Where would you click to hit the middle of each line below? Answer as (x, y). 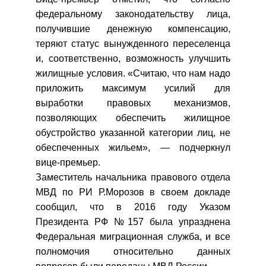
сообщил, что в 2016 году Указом (133, 207)
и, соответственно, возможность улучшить (133, 58)
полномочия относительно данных (133, 251)
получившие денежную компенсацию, (133, 29)
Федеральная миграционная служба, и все (133, 237)
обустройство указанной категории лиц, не (133, 133)
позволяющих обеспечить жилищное (133, 118)
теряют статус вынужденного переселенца (133, 44)
